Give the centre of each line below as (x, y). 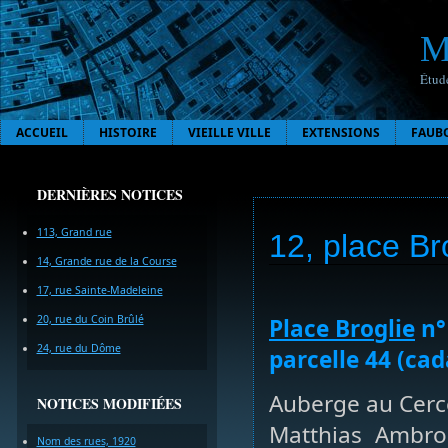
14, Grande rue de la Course (106, 261)
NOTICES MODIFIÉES (109, 403)
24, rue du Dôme (78, 348)
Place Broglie (342, 329)
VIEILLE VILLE (229, 132)
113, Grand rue (74, 232)
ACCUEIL (42, 132)
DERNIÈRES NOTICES (109, 194)
